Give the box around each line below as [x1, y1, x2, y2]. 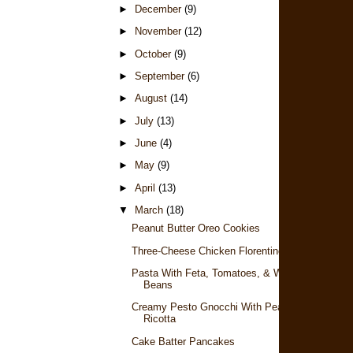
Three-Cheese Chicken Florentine [132, 244, 284, 257]
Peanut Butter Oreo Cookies [132, 222, 261, 235]
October [134, 47, 174, 60]
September [134, 69, 188, 82]
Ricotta [143, 313, 176, 325]
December [134, 2, 184, 15]
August [134, 92, 170, 105]
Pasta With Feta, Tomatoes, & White [132, 266, 300, 279]
